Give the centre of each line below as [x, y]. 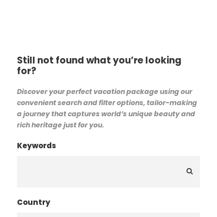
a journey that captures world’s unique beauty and [106, 114]
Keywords [37, 145]
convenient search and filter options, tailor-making [107, 102]
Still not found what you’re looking [99, 60]
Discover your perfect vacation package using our [105, 91]
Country [34, 202]
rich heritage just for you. [61, 125]
